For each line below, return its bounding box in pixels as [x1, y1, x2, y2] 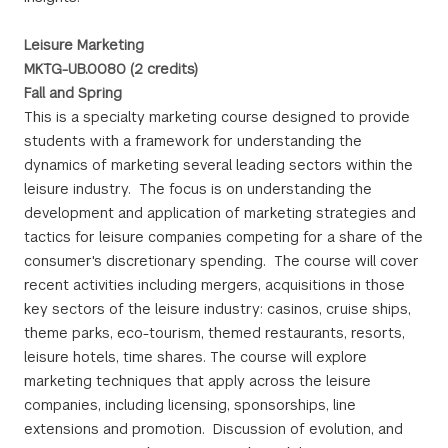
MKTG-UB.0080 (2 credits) [24, 60, 198, 78]
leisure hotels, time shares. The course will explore [24, 348, 367, 366]
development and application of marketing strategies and [24, 204, 416, 222]
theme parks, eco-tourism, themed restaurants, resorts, [24, 324, 405, 342]
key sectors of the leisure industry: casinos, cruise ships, [24, 300, 411, 318]
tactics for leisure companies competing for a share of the [24, 228, 423, 246]
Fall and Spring [24, 84, 122, 102]
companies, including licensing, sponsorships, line [24, 396, 356, 414]
